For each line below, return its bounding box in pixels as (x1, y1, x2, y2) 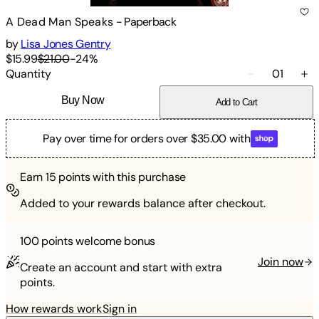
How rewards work (6, 301, 102, 317)
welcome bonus (73, 234, 156, 249)
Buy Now (61, 93, 105, 106)
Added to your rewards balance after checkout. (20, 196, 266, 211)
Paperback (124, 14, 176, 29)
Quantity (6, 66, 51, 82)
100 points (20, 234, 73, 249)
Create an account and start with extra (20, 260, 222, 276)
